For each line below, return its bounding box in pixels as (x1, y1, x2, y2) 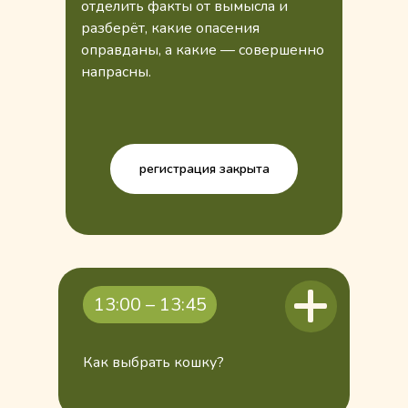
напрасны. (81, 62, 151, 82)
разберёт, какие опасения (81, 18, 260, 38)
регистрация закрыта (138, 160, 270, 178)
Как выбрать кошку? (83, 352, 224, 372)
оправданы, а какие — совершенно (81, 40, 324, 60)
